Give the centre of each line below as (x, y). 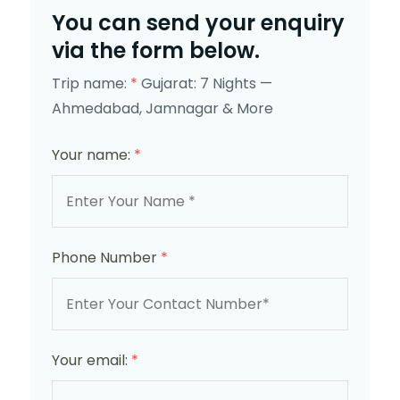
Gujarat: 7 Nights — (207, 83)
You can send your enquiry (198, 22)
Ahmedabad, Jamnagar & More (162, 108)
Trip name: (91, 83)
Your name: (93, 154)
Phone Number (106, 257)
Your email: (92, 360)
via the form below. (156, 50)
